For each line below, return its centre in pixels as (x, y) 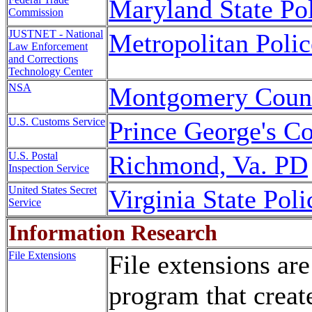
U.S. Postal (33, 156)
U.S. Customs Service (57, 122)
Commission (36, 12)
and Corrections (43, 59)
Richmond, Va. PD (208, 165)
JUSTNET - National (56, 34)
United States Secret (53, 190)
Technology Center (50, 71)
